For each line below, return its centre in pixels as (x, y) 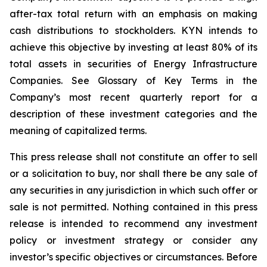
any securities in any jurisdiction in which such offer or (133, 190)
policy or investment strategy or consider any (133, 240)
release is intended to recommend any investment (133, 223)
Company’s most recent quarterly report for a (133, 97)
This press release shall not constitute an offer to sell (133, 157)
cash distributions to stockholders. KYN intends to (133, 30)
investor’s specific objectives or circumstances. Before (133, 257)
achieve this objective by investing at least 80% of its (133, 47)
